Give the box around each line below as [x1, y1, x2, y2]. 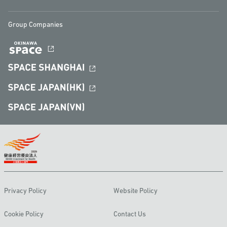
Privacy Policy [4, 187, 47, 195]
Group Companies [8, 21, 63, 29]
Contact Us [113, 210, 146, 218]
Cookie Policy [4, 210, 44, 218]
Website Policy [113, 187, 158, 195]
